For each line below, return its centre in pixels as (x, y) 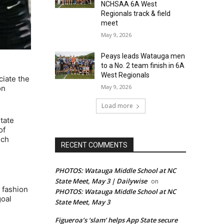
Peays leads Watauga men (143, 56)
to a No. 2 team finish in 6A (142, 66)
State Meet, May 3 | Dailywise (101, 181)
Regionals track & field (135, 14)
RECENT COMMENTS (94, 145)
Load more (117, 106)
